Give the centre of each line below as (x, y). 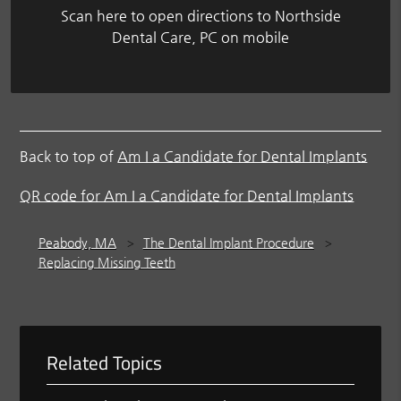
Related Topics (105, 362)
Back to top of (69, 156)
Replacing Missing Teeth (107, 262)
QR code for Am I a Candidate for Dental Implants (187, 195)
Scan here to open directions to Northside (200, 15)
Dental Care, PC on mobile (200, 37)
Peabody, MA (77, 242)
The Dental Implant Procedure (228, 242)
